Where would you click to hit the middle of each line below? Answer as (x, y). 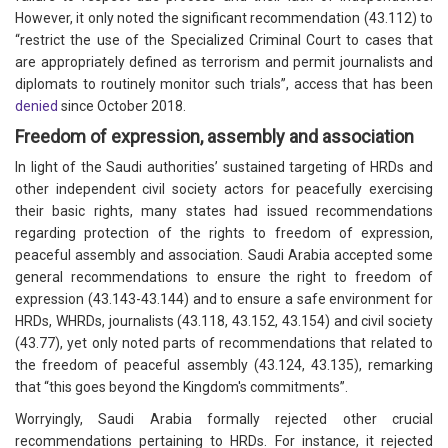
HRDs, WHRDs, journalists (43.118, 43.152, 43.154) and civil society (224, 321)
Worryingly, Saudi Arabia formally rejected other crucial (224, 419)
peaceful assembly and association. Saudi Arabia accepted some (224, 255)
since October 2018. (123, 106)
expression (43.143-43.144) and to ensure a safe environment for (224, 299)
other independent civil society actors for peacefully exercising (224, 189)
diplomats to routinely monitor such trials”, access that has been (224, 84)
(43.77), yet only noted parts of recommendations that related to (224, 343)
